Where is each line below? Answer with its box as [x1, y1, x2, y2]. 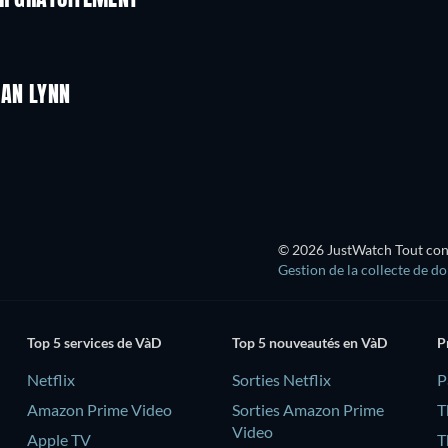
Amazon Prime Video [26, 399, 172, 419]
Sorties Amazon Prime [231, 399, 384, 419]
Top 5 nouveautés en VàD [231, 333, 387, 351]
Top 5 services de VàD [26, 333, 161, 351]
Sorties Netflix [231, 369, 331, 389]
